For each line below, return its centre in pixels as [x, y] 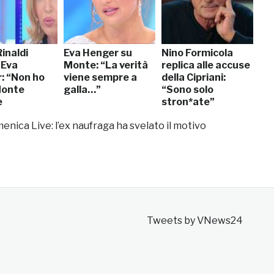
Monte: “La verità [106, 65]
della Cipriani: [194, 77]
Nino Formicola [197, 53]
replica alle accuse [206, 65]
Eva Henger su [98, 53]
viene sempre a [100, 77]
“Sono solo [187, 89]
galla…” [82, 89]
